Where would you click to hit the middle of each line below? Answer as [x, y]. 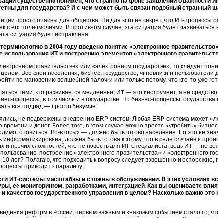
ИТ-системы [27, 179]
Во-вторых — [69, 132]
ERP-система [171, 119]
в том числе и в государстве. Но [86, 99]
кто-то [188, 80]
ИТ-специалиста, [145, 146]
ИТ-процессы [193, 20]
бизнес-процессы [156, 99]
